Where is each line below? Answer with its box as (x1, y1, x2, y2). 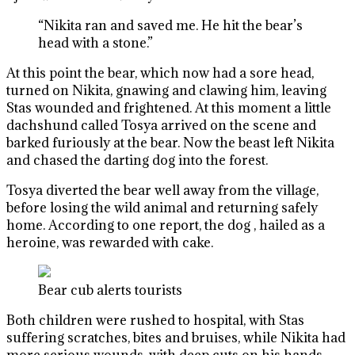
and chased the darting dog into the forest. (6, 151, 268, 169)
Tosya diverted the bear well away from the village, (6, 181, 319, 199)
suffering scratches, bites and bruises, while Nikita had (6, 329, 345, 346)
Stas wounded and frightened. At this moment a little (6, 99, 331, 116)
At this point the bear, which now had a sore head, (6, 64, 314, 82)
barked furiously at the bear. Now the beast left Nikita (6, 134, 334, 151)
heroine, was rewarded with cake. (6, 234, 213, 251)
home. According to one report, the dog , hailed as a (6, 216, 325, 234)
